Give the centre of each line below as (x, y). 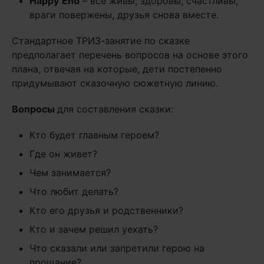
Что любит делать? (74, 192)
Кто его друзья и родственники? (106, 210)
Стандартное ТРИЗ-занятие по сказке (101, 41)
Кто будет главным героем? (94, 135)
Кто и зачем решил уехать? (94, 229)
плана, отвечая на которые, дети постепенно (117, 69)
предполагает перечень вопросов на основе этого (130, 55)
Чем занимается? (70, 173)
